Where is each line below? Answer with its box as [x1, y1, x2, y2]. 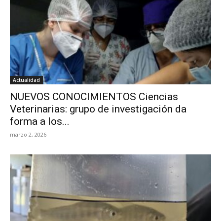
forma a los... [10, 115, 70, 128]
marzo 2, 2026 [10, 131, 46, 139]
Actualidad [13, 76, 40, 84]
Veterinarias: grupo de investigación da [10, 103, 186, 115]
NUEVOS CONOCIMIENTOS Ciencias [10, 91, 178, 103]
